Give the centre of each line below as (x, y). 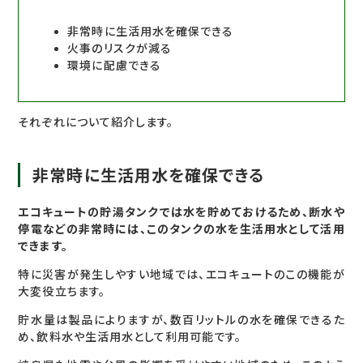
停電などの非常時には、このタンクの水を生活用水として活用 (181, 229)
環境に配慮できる (114, 66)
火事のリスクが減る (120, 49)
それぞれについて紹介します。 (96, 122)
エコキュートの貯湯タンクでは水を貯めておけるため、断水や (181, 212)
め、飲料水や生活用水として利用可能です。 (130, 337)
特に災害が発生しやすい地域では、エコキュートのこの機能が (181, 275)
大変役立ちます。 (62, 292)
